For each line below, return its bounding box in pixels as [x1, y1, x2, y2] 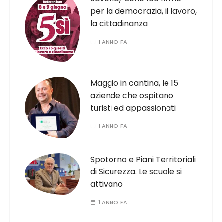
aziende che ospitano [90, 89, 174, 101]
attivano [90, 178, 123, 190]
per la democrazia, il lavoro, [90, 5, 197, 17]
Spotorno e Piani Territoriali [90, 153, 196, 165]
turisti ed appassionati [90, 102, 176, 113]
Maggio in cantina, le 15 [90, 77, 179, 89]
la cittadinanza [90, 18, 148, 29]
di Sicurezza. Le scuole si [90, 166, 182, 177]
